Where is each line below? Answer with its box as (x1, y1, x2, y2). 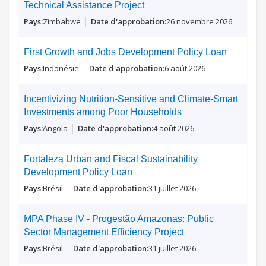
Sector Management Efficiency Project (24, 227, 184, 237)
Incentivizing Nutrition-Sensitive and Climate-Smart (24, 94, 238, 104)
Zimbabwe (43, 16, 81, 27)
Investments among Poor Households (24, 107, 182, 117)
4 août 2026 (153, 123, 194, 134)
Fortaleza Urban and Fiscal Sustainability (24, 154, 198, 164)
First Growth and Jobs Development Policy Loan (24, 47, 227, 57)
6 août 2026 (164, 63, 205, 74)
